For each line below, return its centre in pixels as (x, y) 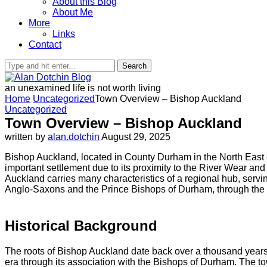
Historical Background (81, 225)
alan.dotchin (74, 137)
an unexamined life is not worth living (83, 88)
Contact (45, 44)
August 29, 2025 (136, 137)
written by (26, 137)
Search (134, 66)
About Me (73, 12)
